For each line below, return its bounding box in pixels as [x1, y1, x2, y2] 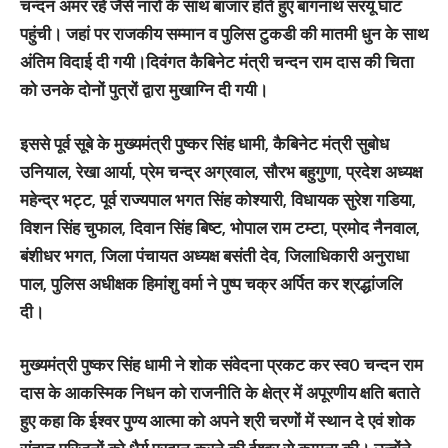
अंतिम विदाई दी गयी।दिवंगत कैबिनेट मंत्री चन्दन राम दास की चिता [20, 51, 414, 72]
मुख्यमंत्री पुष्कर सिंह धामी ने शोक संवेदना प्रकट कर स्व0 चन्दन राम [20, 354, 423, 375]
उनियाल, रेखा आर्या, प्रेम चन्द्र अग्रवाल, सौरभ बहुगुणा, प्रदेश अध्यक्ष [20, 160, 422, 182]
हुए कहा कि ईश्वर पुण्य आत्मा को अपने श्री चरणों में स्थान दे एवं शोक [20, 410, 415, 431]
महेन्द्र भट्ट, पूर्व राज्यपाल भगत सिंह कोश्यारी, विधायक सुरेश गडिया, [20, 188, 416, 210]
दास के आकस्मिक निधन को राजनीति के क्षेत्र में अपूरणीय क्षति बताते [20, 382, 420, 403]
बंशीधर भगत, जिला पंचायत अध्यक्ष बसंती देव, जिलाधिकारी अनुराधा [20, 244, 409, 266]
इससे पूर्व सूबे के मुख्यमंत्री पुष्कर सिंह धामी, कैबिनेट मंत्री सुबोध [20, 132, 389, 154]
